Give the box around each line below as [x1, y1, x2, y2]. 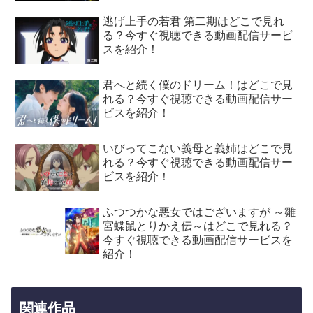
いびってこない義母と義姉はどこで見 [103, 142, 293, 154]
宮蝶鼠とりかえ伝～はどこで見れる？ [103, 219, 293, 232]
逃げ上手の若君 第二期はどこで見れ [103, 15, 285, 27]
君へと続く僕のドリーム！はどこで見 [103, 78, 293, 91]
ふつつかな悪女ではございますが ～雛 [103, 205, 296, 218]
